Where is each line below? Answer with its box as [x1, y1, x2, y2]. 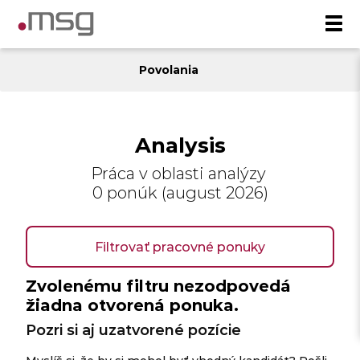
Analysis [134, 130, 226, 158]
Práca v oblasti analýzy [90, 162, 270, 183]
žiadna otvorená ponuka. [26, 293, 239, 315]
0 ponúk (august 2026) [92, 182, 268, 202]
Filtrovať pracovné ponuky [95, 238, 265, 255]
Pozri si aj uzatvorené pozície [26, 320, 242, 339]
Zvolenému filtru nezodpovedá [26, 274, 292, 296]
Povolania [138, 62, 202, 77]
